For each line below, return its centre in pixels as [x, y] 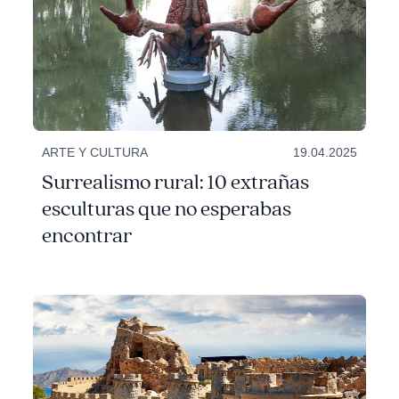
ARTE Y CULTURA [95, 153]
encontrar [87, 236]
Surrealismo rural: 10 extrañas [176, 183]
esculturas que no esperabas [167, 210]
